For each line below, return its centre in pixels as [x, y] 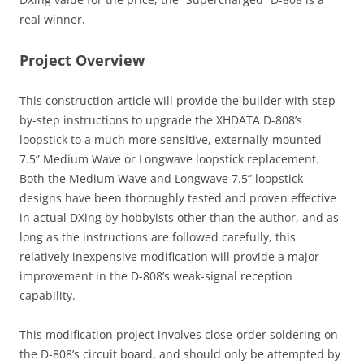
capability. [48, 296]
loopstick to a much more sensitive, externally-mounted [171, 140]
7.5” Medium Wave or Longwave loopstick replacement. [169, 159]
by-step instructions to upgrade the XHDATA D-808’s [161, 120]
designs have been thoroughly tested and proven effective [178, 198]
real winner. [52, 19]
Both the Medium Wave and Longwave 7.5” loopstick [161, 179]
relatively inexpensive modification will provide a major [169, 257]
